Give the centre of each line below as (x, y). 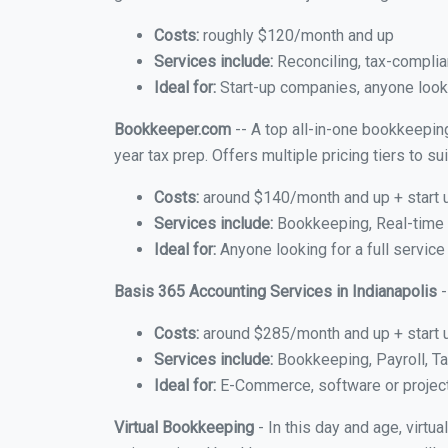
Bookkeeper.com (172, 129)
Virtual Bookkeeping (184, 427)
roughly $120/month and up (296, 35)
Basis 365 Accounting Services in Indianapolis (275, 291)
